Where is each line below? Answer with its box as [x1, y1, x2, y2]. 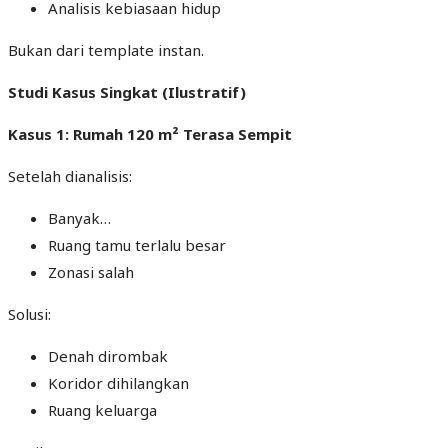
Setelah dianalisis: [8, 166, 132, 187]
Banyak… [48, 208, 111, 229]
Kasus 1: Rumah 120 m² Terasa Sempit [8, 124, 292, 145]
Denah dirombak [48, 346, 168, 367]
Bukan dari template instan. [8, 40, 204, 61]
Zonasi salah [48, 262, 134, 283]
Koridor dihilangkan [48, 373, 189, 394]
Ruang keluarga [48, 400, 157, 421]
